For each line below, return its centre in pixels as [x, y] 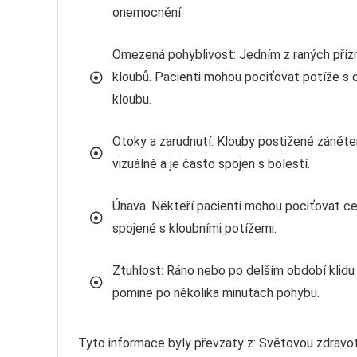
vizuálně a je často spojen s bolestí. [211, 163]
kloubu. [132, 99]
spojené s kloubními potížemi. [194, 228]
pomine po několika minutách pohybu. [216, 292]
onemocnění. [148, 12]
